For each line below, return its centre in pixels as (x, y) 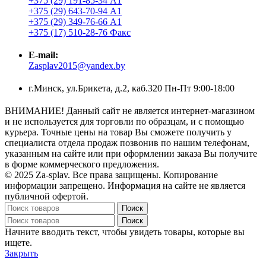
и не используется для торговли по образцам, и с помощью (124, 121)
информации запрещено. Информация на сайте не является (125, 185)
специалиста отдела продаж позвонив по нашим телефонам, (127, 142)
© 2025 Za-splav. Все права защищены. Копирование (111, 175)
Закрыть (21, 253)
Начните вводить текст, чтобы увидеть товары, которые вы (125, 232)
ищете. (18, 242)
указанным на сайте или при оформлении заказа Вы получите (131, 153)
